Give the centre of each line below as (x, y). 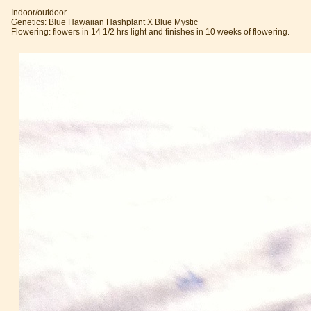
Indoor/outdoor (39, 12)
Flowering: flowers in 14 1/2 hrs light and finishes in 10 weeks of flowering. (150, 32)
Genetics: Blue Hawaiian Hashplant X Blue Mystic (104, 22)
